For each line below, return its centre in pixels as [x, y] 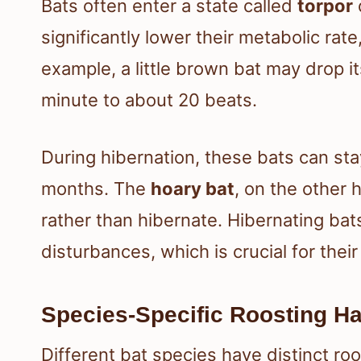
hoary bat [193, 188]
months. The [96, 188]
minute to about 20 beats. [149, 100]
